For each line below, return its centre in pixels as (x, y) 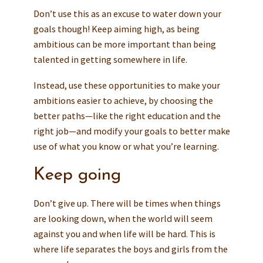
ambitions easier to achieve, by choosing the (123, 100)
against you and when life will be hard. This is (124, 233)
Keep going (77, 175)
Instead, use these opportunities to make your (127, 85)
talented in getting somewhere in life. (110, 60)
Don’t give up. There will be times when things (127, 203)
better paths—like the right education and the (127, 115)
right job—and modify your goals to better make (131, 131)
